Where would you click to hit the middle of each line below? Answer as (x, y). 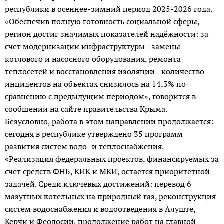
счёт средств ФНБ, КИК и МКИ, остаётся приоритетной (107, 171)
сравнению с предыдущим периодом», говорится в (100, 96)
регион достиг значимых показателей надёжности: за (107, 34)
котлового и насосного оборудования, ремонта (93, 59)
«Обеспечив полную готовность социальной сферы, (102, 21)
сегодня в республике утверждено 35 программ (94, 134)
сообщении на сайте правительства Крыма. (87, 109)
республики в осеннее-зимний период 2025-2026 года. (110, 9)
